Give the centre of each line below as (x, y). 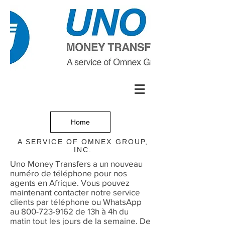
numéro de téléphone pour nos (69, 173)
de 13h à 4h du (101, 211)
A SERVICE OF (48, 142)
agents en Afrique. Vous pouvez (70, 183)
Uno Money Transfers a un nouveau (76, 163)
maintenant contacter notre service (75, 192)
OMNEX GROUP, (113, 142)
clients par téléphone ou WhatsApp (76, 202)
